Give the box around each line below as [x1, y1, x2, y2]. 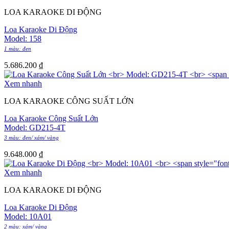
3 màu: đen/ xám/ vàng [4, 134, 59, 141]
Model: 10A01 [4, 212, 52, 221]
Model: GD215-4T [4, 123, 65, 132]
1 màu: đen [4, 45, 31, 52]
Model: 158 [4, 34, 41, 43]
